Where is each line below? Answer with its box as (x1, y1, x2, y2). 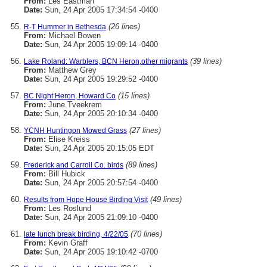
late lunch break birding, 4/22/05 (24, 230, 128, 238)
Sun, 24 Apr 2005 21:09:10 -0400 (42, 213, 158, 222)
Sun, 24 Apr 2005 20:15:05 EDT (42, 144, 154, 153)
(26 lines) (108, 22, 140, 31)
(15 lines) (118, 91, 150, 100)
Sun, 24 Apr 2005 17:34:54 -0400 (42, 5, 158, 14)
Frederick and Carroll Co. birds (24, 161, 123, 169)
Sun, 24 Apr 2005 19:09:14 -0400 (42, 40, 158, 49)
